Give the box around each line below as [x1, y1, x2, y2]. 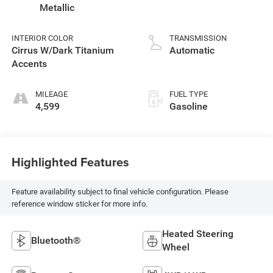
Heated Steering [162, 227, 233, 239]
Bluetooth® [30, 234, 81, 246]
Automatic [169, 44, 214, 56]
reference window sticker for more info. [11, 199, 147, 208]
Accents [11, 57, 47, 69]
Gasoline [169, 100, 208, 112]
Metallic [39, 1, 74, 13]
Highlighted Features [11, 153, 129, 171]
